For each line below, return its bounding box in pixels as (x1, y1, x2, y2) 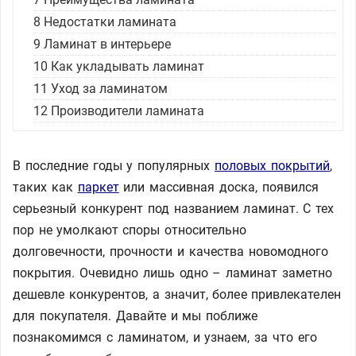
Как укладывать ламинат (48, 59, 204, 74)
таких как (13, 180, 78, 195)
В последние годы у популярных (13, 158, 215, 173)
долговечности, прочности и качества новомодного (13, 244, 328, 259)
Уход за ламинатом (48, 81, 168, 96)
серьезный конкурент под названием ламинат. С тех (13, 201, 335, 216)
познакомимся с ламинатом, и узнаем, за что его (13, 330, 317, 345)
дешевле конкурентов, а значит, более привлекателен (13, 287, 341, 302)
